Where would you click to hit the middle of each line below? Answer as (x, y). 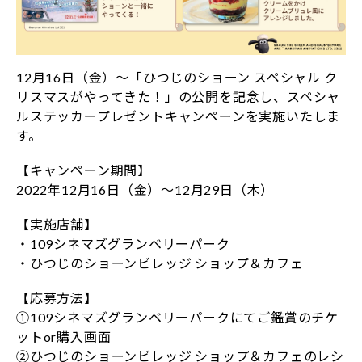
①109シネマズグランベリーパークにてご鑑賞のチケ (177, 318)
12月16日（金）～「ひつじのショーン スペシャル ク (177, 78)
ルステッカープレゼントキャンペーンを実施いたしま (179, 116)
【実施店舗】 (57, 225)
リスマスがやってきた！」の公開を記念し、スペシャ (179, 97)
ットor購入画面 (64, 337)
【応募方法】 (57, 298)
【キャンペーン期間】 (84, 170)
